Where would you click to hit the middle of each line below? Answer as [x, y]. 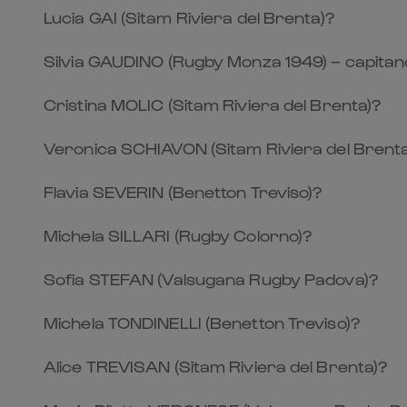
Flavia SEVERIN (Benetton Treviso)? [183, 191]
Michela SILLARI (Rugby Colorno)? [178, 235]
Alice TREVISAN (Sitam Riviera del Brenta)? [216, 366]
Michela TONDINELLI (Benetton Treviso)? [202, 322]
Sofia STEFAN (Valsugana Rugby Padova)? [211, 278]
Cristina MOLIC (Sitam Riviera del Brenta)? [213, 104]
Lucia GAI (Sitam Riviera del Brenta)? [189, 17]
